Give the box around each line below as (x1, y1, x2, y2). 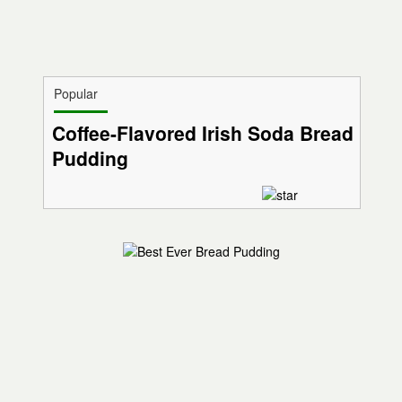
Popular (53, 84, 98, 103)
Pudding (51, 144, 128, 172)
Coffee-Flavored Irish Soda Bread (51, 119, 354, 147)
